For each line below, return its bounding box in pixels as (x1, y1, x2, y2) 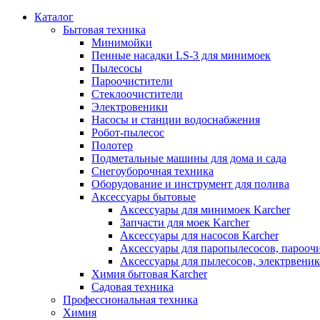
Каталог (34, 10, 74, 23)
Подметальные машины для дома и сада (91, 151, 286, 164)
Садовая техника (91, 280, 174, 293)
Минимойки (91, 36, 152, 49)
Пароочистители (91, 74, 173, 87)
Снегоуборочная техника (91, 164, 214, 177)
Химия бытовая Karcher (91, 267, 207, 280)
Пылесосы (91, 61, 142, 74)
